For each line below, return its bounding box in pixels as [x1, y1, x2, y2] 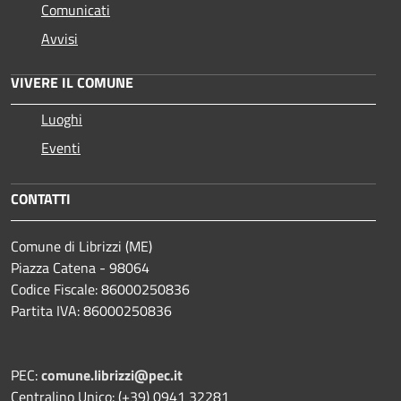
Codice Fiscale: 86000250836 [11, 277, 190, 300]
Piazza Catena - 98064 [11, 256, 153, 278]
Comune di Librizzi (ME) [11, 235, 152, 257]
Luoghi [41, 107, 82, 130]
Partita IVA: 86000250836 [11, 299, 172, 321]
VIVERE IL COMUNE [11, 71, 133, 93]
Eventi [41, 136, 81, 158]
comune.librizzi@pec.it [41, 363, 183, 386]
